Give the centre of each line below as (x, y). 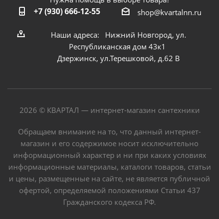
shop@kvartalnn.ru (169, 12)
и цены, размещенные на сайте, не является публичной (109, 178)
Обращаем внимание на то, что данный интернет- (109, 131)
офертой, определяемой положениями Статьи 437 (109, 190)
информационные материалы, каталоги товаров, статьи (109, 166)
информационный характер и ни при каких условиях (109, 155)
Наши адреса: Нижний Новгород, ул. (117, 34)
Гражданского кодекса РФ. (109, 202)
